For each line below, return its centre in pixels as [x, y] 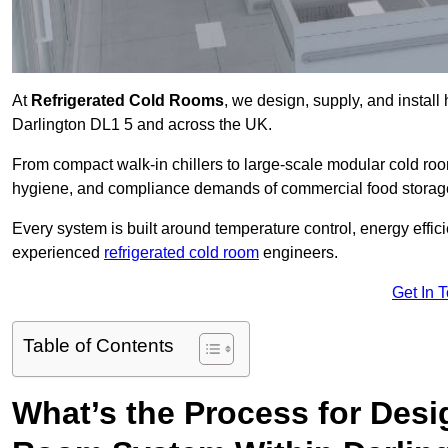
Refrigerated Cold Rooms [127, 101]
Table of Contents [98, 346]
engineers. [298, 253]
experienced [58, 253]
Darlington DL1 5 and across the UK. [142, 125]
